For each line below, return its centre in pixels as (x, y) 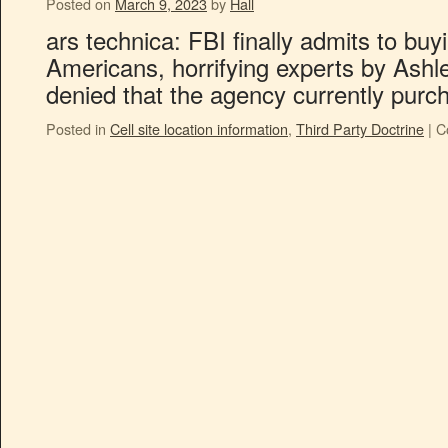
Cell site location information (199, 128)
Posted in (76, 128)
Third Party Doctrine (360, 128)
